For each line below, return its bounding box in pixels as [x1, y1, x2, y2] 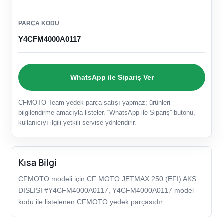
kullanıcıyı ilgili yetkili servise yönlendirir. [18, 119, 136, 127]
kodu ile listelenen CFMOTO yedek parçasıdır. [18, 198, 164, 206]
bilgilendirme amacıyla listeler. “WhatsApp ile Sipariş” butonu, [18, 109, 195, 117]
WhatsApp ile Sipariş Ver [70, 73, 154, 81]
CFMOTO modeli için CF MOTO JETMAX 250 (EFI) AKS [18, 175, 196, 183]
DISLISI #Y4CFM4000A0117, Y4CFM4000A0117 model [18, 186, 194, 195]
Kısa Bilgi [18, 156, 57, 169]
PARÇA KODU [18, 20, 59, 27]
